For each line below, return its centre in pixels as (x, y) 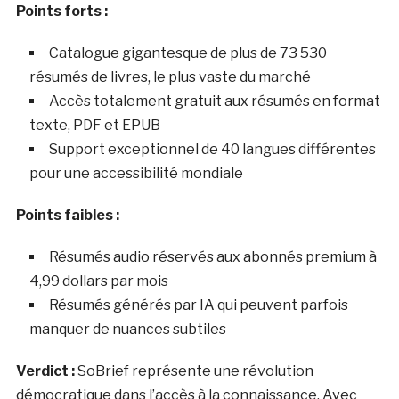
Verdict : (45, 371)
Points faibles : (67, 216)
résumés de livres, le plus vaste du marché (170, 77)
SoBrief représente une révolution (194, 371)
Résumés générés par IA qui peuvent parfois (198, 305)
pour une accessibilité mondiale (136, 174)
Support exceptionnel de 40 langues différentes (212, 150)
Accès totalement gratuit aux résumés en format (214, 102)
